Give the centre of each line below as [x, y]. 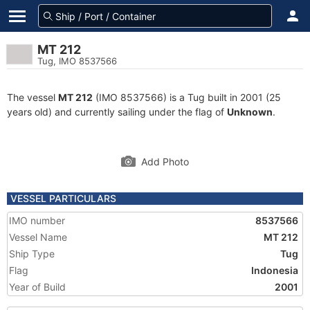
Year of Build [37, 287]
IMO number [37, 220]
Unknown [250, 112]
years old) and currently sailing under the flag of [117, 112]
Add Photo [165, 162]
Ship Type [32, 254]
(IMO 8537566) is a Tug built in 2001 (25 [187, 97]
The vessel [33, 97]
